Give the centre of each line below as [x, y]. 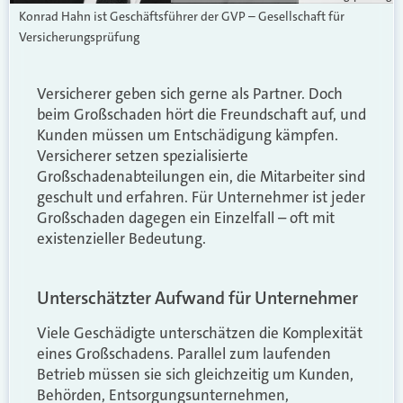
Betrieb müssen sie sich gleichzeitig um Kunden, [195, 375]
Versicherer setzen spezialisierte [143, 155]
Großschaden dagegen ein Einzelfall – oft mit [186, 217]
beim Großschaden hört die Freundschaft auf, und [201, 114]
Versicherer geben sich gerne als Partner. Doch [190, 93]
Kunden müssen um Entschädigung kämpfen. [188, 134]
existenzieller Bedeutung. [121, 238]
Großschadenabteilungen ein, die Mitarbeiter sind [201, 176]
